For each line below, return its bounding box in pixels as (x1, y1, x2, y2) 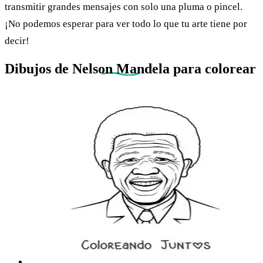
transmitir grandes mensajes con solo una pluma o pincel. (5, 1, 242, 13)
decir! (5, 35, 29, 47)
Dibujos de (5, 61, 72, 77)
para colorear (170, 61, 256, 77)
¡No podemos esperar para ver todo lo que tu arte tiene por (5, 18, 247, 30)
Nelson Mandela (72, 61, 170, 77)
